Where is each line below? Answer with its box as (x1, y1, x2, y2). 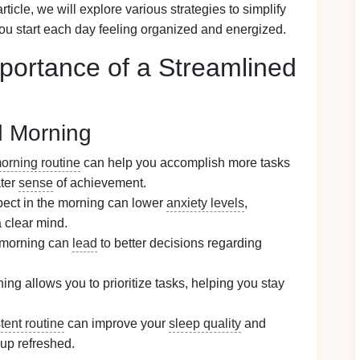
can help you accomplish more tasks (80, 156, 290, 170)
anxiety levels (166, 196, 244, 210)
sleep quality (169, 317, 241, 330)
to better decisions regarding (97, 236, 262, 250)
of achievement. (53, 176, 146, 190)
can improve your (64, 317, 169, 330)
